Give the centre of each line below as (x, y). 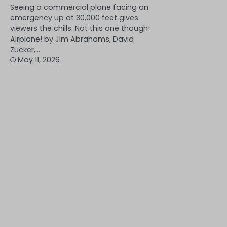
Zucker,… (25, 49)
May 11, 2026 (39, 60)
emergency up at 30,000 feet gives (74, 17)
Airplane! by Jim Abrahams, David (72, 39)
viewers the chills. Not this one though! (80, 28)
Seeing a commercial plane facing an (79, 7)
